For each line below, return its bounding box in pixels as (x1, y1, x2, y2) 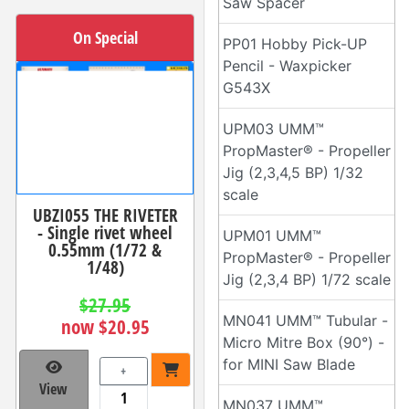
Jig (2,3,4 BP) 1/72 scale (223, 270, 391, 288)
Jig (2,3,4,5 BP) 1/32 (223, 163, 363, 182)
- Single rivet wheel (37, 219, 173, 245)
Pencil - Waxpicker (223, 57, 351, 75)
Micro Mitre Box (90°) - (223, 333, 384, 351)
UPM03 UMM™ (223, 120, 324, 138)
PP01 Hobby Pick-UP (223, 35, 367, 53)
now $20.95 (60, 313, 150, 340)
